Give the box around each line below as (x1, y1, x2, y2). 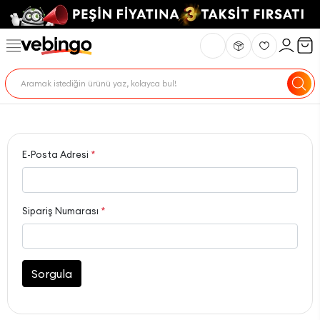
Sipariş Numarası (22, 204, 101, 216)
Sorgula (31, 266, 72, 281)
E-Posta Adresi (22, 149, 91, 160)
